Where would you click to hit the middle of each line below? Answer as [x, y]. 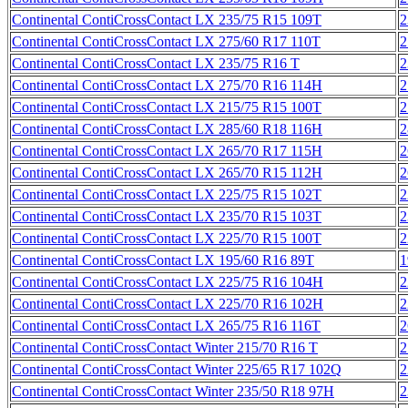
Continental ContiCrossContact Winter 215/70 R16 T [165, 347]
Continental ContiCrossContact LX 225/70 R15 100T [167, 238]
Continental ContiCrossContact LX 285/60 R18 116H [167, 128]
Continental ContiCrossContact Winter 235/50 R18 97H [173, 391]
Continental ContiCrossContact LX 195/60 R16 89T [163, 260]
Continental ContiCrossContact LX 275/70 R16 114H [167, 85]
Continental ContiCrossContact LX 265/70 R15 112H [167, 172]
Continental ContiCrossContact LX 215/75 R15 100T [167, 107]
